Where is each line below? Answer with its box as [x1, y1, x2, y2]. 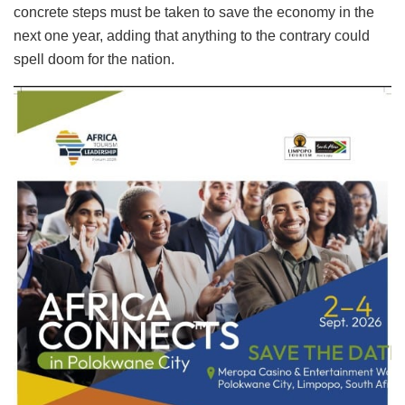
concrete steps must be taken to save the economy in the [14, 5, 374, 21]
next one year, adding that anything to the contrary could [14, 28, 370, 44]
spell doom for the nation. [14, 52, 174, 68]
